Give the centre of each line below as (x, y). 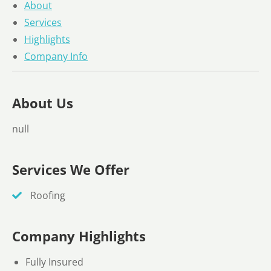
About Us (43, 103)
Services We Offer (71, 169)
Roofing (47, 195)
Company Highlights (79, 236)
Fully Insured (55, 262)
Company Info (56, 56)
